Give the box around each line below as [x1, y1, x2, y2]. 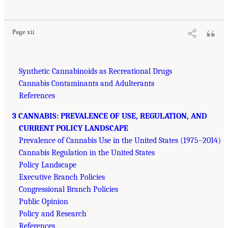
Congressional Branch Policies [18, 185, 118, 194]
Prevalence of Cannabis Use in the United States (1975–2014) [18, 136, 221, 146]
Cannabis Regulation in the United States [18, 148, 155, 158]
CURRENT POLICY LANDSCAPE [18, 124, 128, 133]
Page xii [12, 28, 35, 36]
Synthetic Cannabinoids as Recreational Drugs [18, 67, 172, 76]
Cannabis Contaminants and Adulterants [18, 79, 154, 89]
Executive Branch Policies [18, 173, 105, 182]
